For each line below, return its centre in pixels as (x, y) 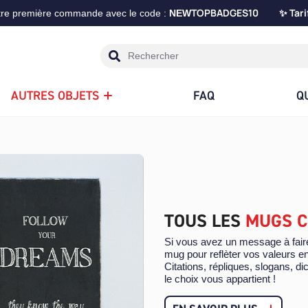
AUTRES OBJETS (55, 96)
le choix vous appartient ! (220, 279)
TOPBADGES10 (235, 13)
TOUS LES (205, 221)
